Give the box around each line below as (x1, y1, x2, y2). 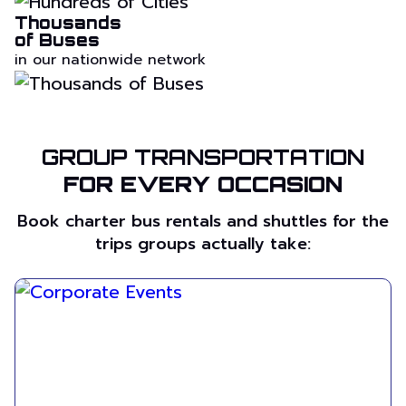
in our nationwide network (14, 49, 206, 72)
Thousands (14, 13, 121, 34)
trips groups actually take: (95, 231, 311, 257)
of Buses (14, 30, 100, 51)
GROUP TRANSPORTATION (42, 143, 364, 171)
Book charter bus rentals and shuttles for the (17, 208, 389, 235)
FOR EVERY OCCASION (63, 170, 343, 198)
